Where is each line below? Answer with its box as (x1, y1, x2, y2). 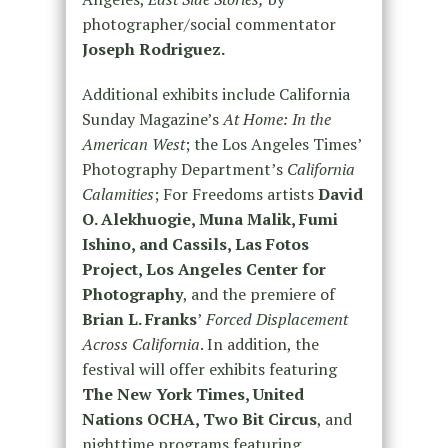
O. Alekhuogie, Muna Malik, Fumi (81, 207, 338, 230)
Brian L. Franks (81, 307, 197, 330)
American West (81, 132, 185, 155)
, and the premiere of (182, 282, 335, 305)
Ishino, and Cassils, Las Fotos (81, 232, 309, 255)
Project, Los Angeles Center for (81, 257, 326, 280)
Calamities (81, 182, 154, 205)
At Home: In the (222, 107, 331, 130)
